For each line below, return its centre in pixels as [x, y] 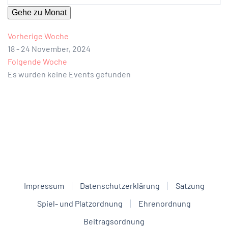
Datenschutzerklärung [120, 186]
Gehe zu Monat [39, 13]
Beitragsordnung [114, 221]
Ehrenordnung [165, 204]
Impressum [44, 186]
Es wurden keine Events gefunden [69, 74]
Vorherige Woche [38, 36]
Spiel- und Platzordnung [80, 204]
